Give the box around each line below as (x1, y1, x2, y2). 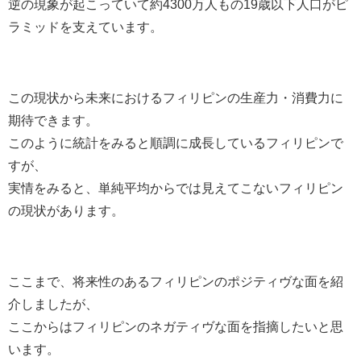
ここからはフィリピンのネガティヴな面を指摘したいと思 (8, 319, 343, 333)
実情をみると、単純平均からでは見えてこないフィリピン (8, 180, 343, 194)
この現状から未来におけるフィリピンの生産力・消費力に (8, 90, 343, 104)
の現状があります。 (8, 203, 124, 217)
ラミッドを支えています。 (8, 19, 163, 33)
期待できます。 (8, 113, 98, 127)
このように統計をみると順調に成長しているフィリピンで (8, 135, 343, 149)
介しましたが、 (8, 297, 98, 310)
